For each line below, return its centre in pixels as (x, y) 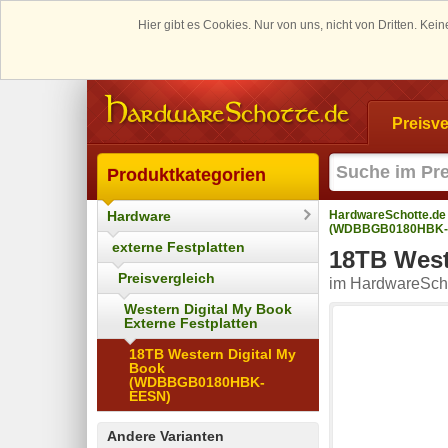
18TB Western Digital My (212, 353)
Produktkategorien (186, 174)
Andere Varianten (165, 435)
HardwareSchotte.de (387, 214)
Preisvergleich (166, 277)
